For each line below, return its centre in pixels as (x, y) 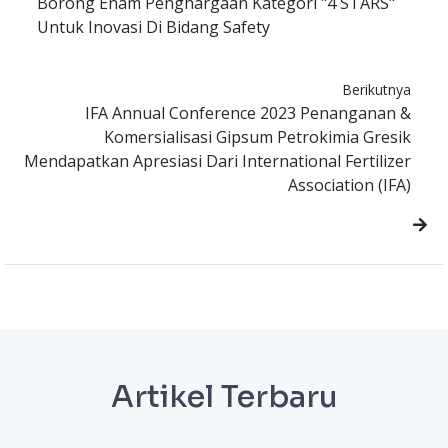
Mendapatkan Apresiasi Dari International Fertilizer (217, 161)
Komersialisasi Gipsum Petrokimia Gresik (257, 137)
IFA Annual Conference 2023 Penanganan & (248, 113)
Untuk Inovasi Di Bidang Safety (153, 27)
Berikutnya (376, 90)
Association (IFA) (349, 185)
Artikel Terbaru (224, 397)
